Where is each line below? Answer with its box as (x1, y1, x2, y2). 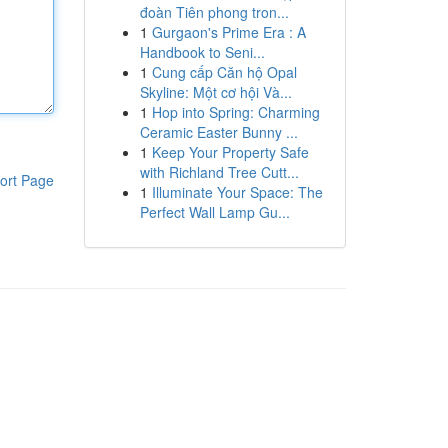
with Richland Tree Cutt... (139, 162, 299, 182)
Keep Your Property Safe (151, 142, 309, 162)
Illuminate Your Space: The (151, 182, 323, 202)
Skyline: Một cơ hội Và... (139, 82, 292, 102)
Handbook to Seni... (139, 42, 265, 62)
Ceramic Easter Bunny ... (139, 122, 298, 142)
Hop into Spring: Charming (151, 102, 320, 122)
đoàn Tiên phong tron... (139, 2, 289, 22)
